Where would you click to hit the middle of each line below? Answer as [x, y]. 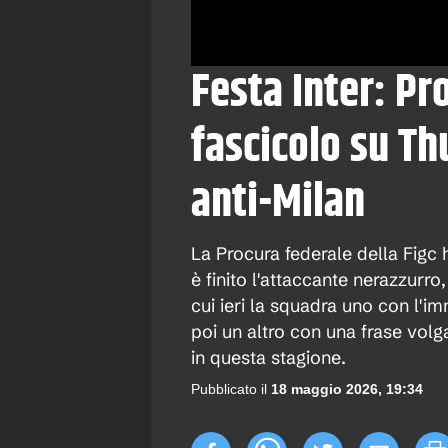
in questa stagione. [268, 357]
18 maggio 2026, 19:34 [347, 389]
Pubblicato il [229, 389]
